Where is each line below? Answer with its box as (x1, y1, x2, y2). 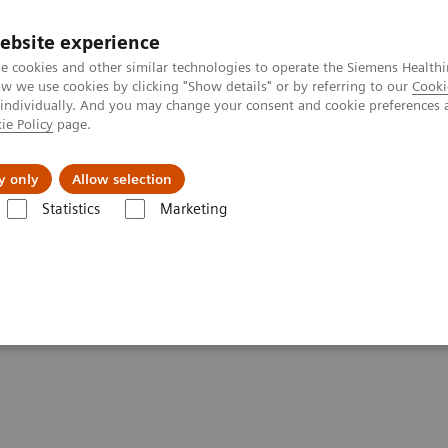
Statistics (41, 200, 100, 218)
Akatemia (217, 154, 289, 174)
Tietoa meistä (39, 154, 139, 174)
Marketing (159, 200, 227, 218)
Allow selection (72, 171, 172, 187)
